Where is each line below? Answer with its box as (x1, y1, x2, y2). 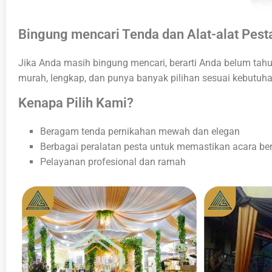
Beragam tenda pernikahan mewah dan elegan (40, 125, 240, 137)
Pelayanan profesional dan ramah (40, 155, 186, 168)
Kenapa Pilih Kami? (18, 95, 134, 110)
